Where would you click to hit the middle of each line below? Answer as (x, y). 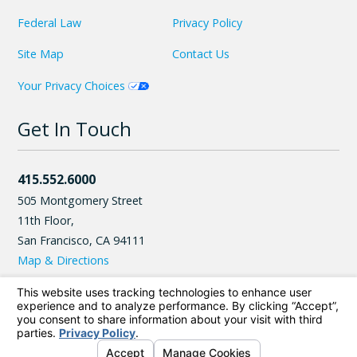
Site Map (41, 54)
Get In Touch (75, 129)
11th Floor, (46, 220)
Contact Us (200, 54)
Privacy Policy (207, 23)
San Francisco (54, 240)
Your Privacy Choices (73, 85)
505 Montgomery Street (80, 200)
